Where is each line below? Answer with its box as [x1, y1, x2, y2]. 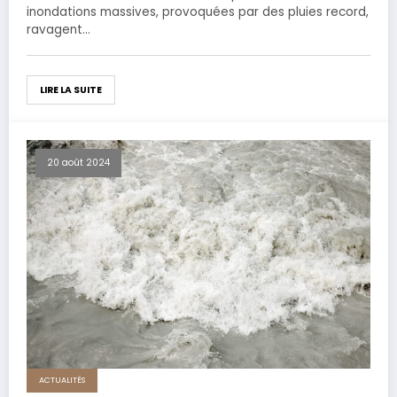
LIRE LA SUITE [40, 82, 102, 97]
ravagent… [27, 20, 90, 38]
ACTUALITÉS [39, 375, 85, 386]
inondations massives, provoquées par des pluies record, [27, 3, 369, 20]
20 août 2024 [47, 155, 110, 169]
